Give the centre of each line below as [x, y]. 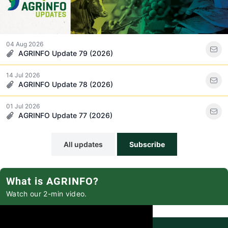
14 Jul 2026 [23, 75]
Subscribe [147, 145]
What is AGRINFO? [52, 181]
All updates [83, 145]
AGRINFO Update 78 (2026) [66, 84]
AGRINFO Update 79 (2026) [66, 53]
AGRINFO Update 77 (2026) [65, 116]
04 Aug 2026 [25, 44]
